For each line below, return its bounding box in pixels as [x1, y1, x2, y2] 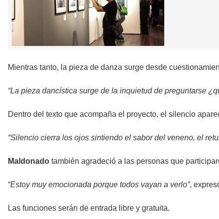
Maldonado [8, 156, 49, 165]
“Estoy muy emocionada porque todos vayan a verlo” [8, 180, 190, 189]
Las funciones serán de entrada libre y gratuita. [8, 203, 170, 212]
